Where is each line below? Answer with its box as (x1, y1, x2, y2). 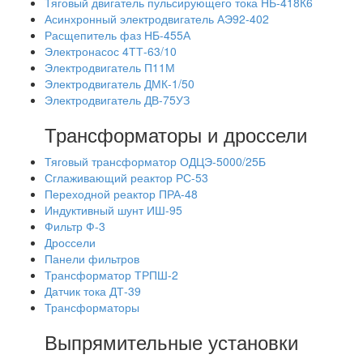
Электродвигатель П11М (45, 59, 175, 75)
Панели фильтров (45, 250, 139, 267)
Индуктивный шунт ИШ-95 (45, 202, 182, 218)
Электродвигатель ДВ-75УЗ (45, 92, 190, 108)
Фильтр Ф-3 (45, 218, 105, 234)
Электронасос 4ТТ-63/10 (45, 43, 177, 59)
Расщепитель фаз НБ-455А (45, 27, 190, 43)
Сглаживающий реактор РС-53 (45, 169, 208, 186)
